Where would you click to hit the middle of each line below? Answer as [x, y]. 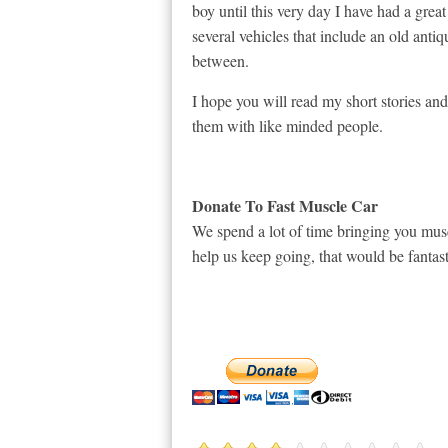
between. [220, 60]
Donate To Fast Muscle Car [285, 205]
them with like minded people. [287, 125]
